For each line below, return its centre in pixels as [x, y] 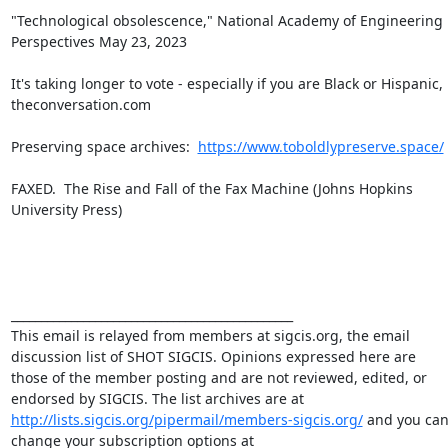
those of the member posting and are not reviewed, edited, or [218, 377]
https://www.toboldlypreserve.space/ [320, 146]
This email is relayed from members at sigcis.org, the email [210, 335]
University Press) [66, 209]
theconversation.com [80, 104]
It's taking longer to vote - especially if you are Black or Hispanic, [226, 83]
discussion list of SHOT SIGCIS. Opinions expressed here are [213, 356]
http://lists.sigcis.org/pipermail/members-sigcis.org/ [186, 419]
